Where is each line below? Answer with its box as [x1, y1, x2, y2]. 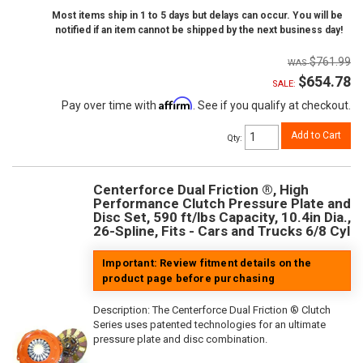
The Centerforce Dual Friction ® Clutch [152, 304, 331, 317]
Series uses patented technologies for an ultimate [93, 318, 326, 331]
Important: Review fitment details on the [102, 257, 311, 270]
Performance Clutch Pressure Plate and [93, 195, 351, 212]
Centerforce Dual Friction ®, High [93, 181, 309, 199]
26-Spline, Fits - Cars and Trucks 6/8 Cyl [93, 223, 350, 240]
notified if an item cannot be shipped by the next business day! [55, 24, 343, 36]
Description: [93, 304, 152, 317]
